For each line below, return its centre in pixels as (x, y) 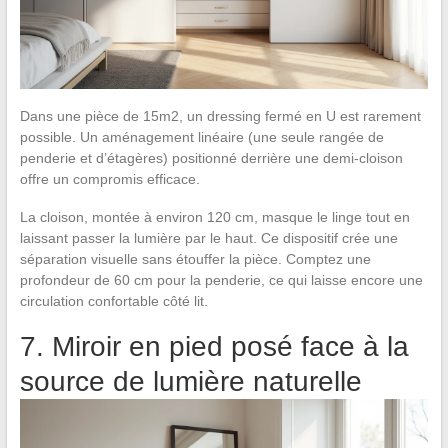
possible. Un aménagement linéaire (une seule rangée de (201, 136)
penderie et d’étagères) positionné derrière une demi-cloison (211, 157)
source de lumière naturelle (190, 381)
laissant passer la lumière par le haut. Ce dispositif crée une (208, 237)
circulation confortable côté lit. (113, 300)
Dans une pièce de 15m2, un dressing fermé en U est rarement (220, 115)
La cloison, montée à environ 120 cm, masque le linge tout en (214, 216)
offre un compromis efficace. (109, 178)
